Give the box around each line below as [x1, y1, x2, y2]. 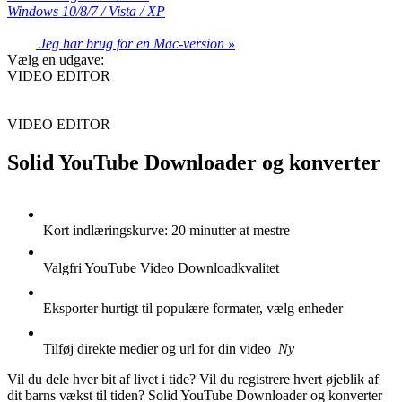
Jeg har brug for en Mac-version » [36, 35, 235, 51]
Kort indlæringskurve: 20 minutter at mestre [43, 222, 290, 238]
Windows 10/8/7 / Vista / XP [7, 3, 165, 19]
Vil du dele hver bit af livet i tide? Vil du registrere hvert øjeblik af [7, 371, 379, 387]
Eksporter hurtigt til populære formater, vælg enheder [43, 300, 343, 316]
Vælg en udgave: [7, 51, 104, 67]
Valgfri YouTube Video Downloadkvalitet [43, 259, 279, 275]
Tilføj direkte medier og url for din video [43, 340, 278, 356]
